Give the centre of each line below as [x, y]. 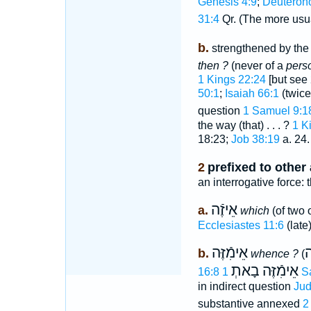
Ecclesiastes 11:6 [241, 226]
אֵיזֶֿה [224, 210]
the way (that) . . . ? [245, 126]
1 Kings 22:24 [232, 80]
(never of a [257, 66]
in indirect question [245, 287]
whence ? [274, 254]
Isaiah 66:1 [252, 94]
